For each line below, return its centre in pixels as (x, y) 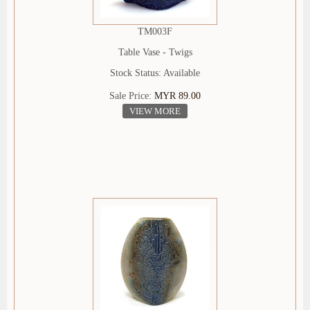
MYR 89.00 (177, 96)
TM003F (155, 32)
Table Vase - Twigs (155, 53)
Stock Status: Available (155, 73)
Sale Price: (132, 96)
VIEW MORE (155, 111)
